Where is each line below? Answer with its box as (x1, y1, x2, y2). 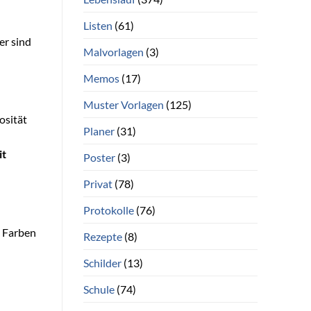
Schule (83, 282, 115, 296)
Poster (83, 150, 115, 164)
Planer (83, 124, 115, 137)
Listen (83, 18, 112, 32)
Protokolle (83, 203, 134, 217)
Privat (83, 176, 112, 190)
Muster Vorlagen (83, 97, 164, 111)
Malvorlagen (83, 44, 144, 58)
